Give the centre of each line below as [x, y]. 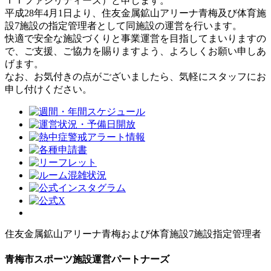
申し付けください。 [48, 89]
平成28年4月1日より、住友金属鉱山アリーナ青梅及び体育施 [135, 13]
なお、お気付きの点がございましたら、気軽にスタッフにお [135, 76]
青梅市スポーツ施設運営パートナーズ [87, 259]
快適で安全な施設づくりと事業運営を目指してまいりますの [135, 38]
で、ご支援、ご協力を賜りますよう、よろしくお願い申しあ [135, 51]
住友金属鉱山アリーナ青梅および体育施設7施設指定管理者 [133, 233]
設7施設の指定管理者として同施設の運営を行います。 [123, 25]
